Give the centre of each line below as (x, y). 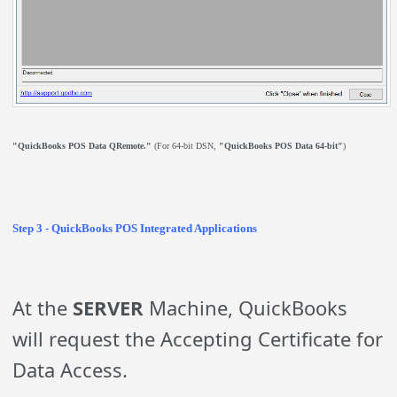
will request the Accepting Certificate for (198, 338)
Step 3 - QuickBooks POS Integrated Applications (135, 228)
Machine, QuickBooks (246, 307)
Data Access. (70, 369)
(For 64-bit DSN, (186, 145)
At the (43, 307)
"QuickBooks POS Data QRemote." (82, 145)
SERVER (109, 307)
